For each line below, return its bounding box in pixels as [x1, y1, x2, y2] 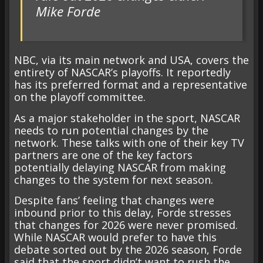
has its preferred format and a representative [14, 77, 247, 92]
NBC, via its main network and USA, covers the [14, 53, 249, 68]
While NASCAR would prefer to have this [14, 230, 217, 244]
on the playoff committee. [14, 90, 146, 104]
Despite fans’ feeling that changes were [14, 193, 214, 207]
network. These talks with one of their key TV [14, 135, 244, 150]
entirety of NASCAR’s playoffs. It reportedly [14, 65, 231, 80]
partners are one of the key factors [14, 147, 193, 162]
